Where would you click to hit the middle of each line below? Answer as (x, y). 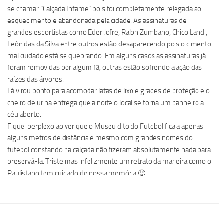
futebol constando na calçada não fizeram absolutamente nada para (109, 150)
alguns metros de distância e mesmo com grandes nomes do (100, 138)
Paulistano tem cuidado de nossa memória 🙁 (76, 173)
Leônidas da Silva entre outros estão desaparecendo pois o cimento (109, 44)
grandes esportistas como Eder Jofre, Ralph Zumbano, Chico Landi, (107, 32)
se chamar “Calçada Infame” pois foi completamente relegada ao (104, 9)
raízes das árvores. (35, 79)
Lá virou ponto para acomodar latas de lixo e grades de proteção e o (109, 91)
